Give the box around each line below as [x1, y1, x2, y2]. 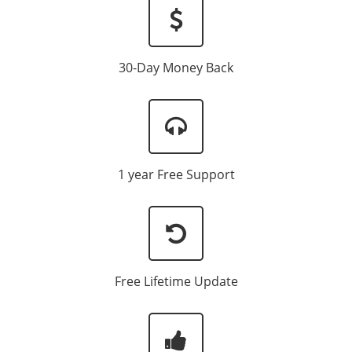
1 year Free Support [117, 166, 235, 184]
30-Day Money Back [119, 59, 233, 77]
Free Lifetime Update [114, 273, 238, 291]
